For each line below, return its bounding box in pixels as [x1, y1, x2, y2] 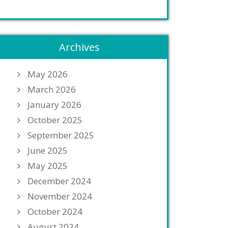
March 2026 [27, 83, 76, 95]
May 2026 [27, 68, 68, 80]
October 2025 [27, 114, 82, 126]
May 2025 [27, 160, 68, 172]
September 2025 [27, 129, 94, 141]
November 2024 [27, 190, 92, 202]
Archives [59, 40, 100, 54]
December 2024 [27, 175, 91, 187]
